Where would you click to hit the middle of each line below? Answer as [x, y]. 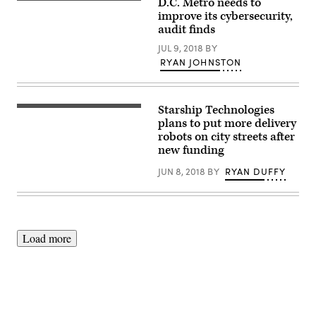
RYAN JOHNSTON [201, 62]
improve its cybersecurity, [225, 16]
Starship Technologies [216, 110]
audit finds [187, 30]
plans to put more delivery [227, 123]
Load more [47, 238]
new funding [191, 150]
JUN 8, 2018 [183, 171]
